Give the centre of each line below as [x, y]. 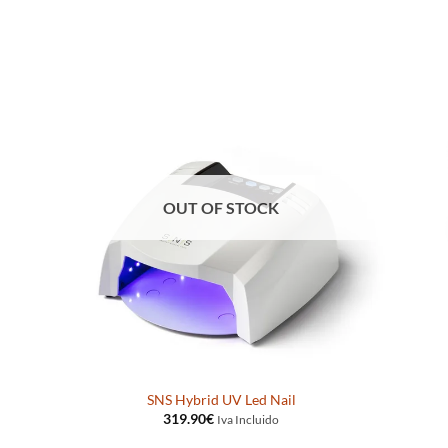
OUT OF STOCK [221, 207]
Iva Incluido [248, 419]
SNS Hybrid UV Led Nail [221, 399]
